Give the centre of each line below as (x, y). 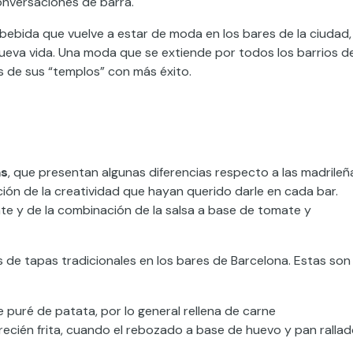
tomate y (284, 210)
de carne (249, 311)
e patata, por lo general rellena (133, 311)
